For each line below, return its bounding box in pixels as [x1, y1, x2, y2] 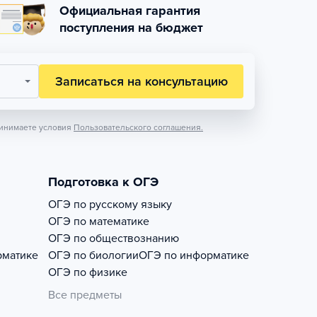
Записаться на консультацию [54, 74, 228, 89]
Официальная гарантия [59, 3, 200, 18]
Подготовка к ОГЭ [48, 174, 158, 190]
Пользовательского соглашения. [74, 122, 203, 132]
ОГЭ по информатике [139, 248, 249, 263]
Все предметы [48, 288, 122, 302]
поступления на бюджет [59, 20, 203, 35]
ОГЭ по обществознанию [48, 231, 179, 246]
